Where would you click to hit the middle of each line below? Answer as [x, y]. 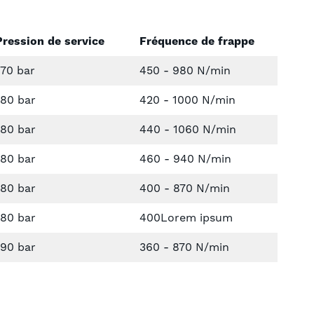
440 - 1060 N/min [188, 129]
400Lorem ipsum [186, 218]
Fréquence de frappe [197, 41]
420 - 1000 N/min [188, 100]
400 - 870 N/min [185, 188]
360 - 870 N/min [185, 247]
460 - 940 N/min [186, 159]
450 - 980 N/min [185, 70]
